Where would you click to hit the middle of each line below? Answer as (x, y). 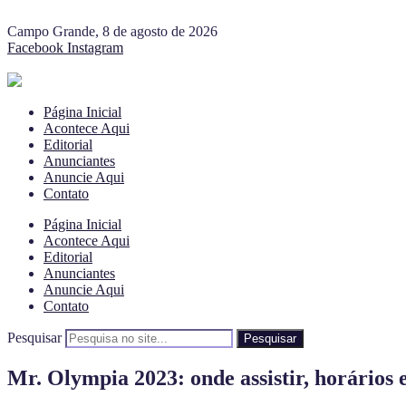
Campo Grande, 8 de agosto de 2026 (112, 31)
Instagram (95, 48)
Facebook (35, 48)
